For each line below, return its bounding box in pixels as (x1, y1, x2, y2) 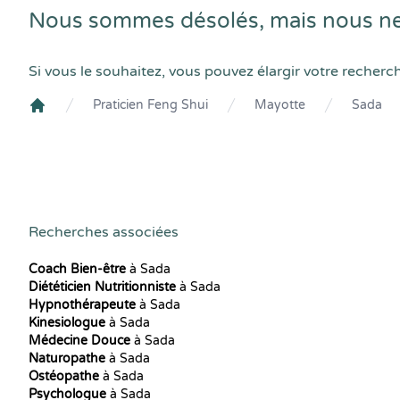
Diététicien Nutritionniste (29, 279, 176, 295)
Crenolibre (28, 112, 98, 129)
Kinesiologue (29, 315, 105, 330)
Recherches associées (29, 223, 179, 241)
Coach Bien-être (29, 262, 126, 277)
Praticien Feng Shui (93, 97, 208, 112)
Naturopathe (29, 351, 105, 366)
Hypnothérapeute (29, 297, 136, 312)
